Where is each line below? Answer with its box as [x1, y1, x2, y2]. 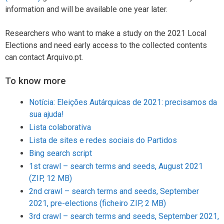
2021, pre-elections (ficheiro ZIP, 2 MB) [29, 198, 166, 208]
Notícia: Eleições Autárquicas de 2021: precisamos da [29, 97, 217, 107]
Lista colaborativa [29, 122, 91, 132]
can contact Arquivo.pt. [5, 52, 83, 62]
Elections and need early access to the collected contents [5, 40, 207, 50]
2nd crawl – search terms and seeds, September [29, 186, 199, 196]
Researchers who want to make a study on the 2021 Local [5, 28, 206, 38]
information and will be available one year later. [5, 4, 167, 14]
